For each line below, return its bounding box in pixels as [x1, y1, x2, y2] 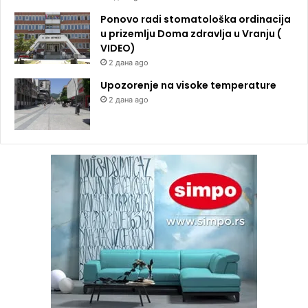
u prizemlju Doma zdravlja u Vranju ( [100, 26, 281, 41]
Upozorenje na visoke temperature [100, 78, 276, 92]
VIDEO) [100, 41, 135, 55]
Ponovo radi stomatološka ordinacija [100, 12, 291, 26]
